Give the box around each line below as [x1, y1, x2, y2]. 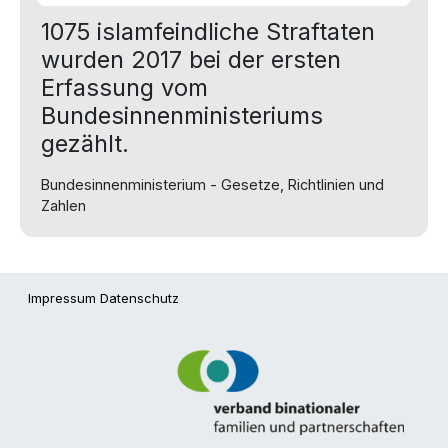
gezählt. [41, 128, 129, 158]
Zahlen [41, 196, 86, 214]
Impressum [28, 289, 96, 306]
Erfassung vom [41, 72, 208, 102]
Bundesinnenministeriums [41, 100, 323, 130]
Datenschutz [100, 289, 179, 306]
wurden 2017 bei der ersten [41, 44, 341, 74]
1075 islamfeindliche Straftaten [41, 16, 375, 46]
